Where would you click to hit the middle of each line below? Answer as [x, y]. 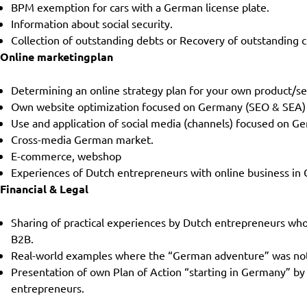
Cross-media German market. [82, 139]
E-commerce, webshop [66, 156]
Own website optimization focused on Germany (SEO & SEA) [158, 106]
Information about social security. [92, 23]
